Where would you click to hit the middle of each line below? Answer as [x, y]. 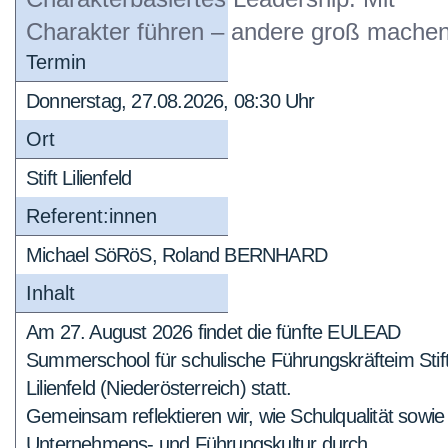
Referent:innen [91, 216]
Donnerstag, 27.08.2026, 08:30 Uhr [170, 101]
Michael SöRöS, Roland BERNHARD [176, 255]
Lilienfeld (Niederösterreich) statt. [159, 388]
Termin [56, 62]
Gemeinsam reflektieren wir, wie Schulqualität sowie [235, 416]
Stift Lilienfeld [79, 178]
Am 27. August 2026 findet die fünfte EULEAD [213, 332]
